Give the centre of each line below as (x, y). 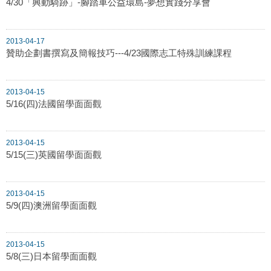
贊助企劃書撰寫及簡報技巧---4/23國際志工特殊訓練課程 (119, 53)
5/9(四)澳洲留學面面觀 (51, 205)
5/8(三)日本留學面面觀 (51, 256)
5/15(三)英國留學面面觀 (54, 154)
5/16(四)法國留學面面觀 (54, 103)
